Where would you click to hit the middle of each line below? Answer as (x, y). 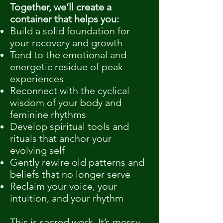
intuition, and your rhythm (67, 198)
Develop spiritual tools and (69, 126)
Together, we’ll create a (61, 7)
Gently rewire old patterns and (77, 162)
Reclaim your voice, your (63, 186)
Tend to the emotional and (68, 55)
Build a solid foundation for (70, 31)
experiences (37, 79)
